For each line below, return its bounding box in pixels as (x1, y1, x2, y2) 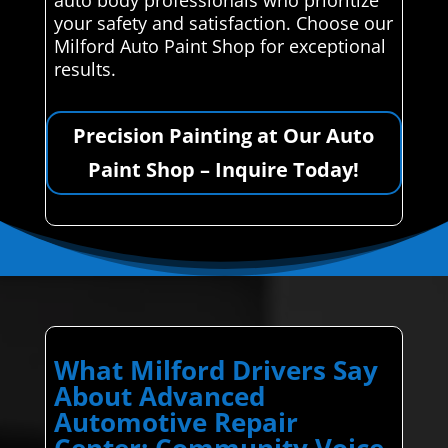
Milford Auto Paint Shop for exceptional (53, 33, 386, 58)
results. (53, 56, 116, 81)
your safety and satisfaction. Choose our (53, 10, 393, 35)
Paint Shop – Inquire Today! (88, 155, 360, 183)
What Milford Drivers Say (53, 351, 378, 388)
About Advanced (53, 377, 265, 414)
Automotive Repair (53, 403, 298, 440)
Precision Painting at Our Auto (73, 121, 375, 149)
